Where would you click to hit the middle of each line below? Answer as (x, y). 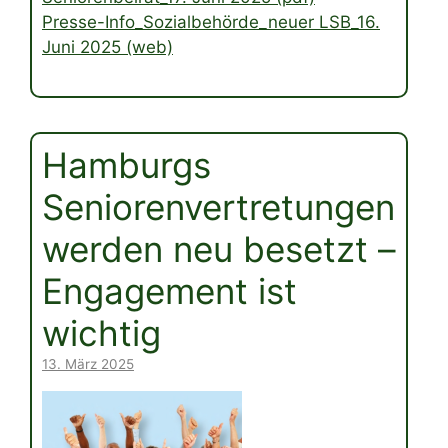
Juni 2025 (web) (107, 47)
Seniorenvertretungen (218, 206)
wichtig (101, 332)
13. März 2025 (88, 363)
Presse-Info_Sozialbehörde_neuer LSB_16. (211, 22)
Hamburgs (126, 164)
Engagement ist (169, 290)
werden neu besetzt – (219, 248)
